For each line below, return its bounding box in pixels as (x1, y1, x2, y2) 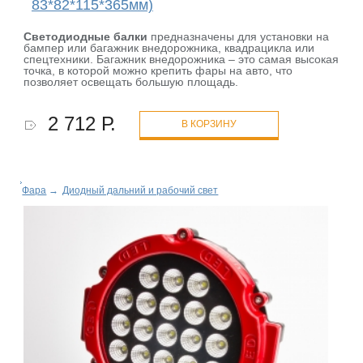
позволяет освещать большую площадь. (23, 75, 239, 89)
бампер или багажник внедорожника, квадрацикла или (23, 41, 315, 55)
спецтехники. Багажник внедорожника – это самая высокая (23, 53, 340, 66)
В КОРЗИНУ (181, 118, 237, 130)
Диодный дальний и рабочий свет (62, 185, 219, 197)
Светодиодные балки (23, 30, 148, 44)
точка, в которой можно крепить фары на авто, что (23, 64, 293, 78)
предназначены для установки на (147, 30, 330, 44)
